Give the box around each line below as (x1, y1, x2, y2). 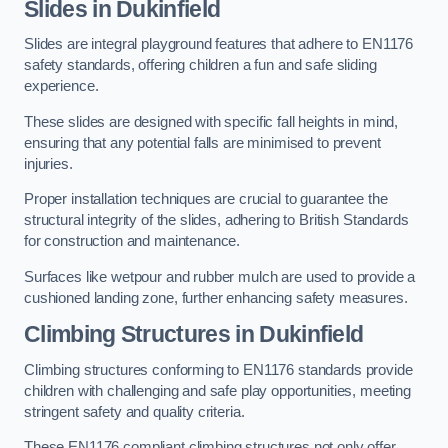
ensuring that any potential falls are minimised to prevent (24, 134, 381, 151)
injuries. (24, 155, 77, 172)
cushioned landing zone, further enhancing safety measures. (24, 289, 408, 306)
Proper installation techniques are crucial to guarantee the (24, 191, 388, 208)
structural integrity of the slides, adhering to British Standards (24, 212, 409, 229)
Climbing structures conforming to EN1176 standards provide (24, 361, 413, 378)
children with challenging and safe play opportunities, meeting (24, 382, 411, 399)
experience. (24, 78, 99, 95)
